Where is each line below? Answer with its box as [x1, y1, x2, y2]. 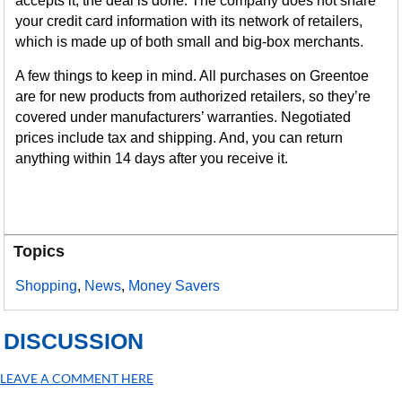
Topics [13, 241, 66, 260]
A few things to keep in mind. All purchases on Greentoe [15, 67, 370, 83]
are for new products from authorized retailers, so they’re [15, 88, 371, 104]
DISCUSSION [4, 328, 144, 354]
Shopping [15, 277, 78, 293]
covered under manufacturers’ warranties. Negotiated [15, 109, 352, 125]
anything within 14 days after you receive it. [15, 150, 289, 166]
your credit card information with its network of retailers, [15, 13, 363, 29]
